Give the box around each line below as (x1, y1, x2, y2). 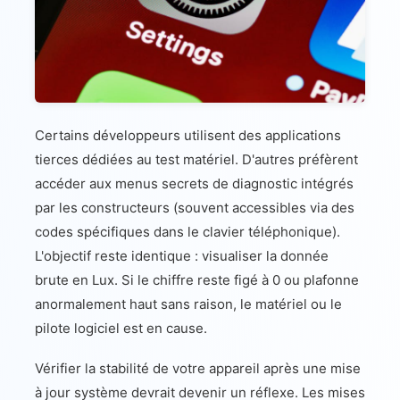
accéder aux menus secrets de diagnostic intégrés (35, 174, 354, 192)
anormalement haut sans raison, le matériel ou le (35, 295, 342, 312)
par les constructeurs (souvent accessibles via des (35, 198, 354, 216)
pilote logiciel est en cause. (35, 319, 207, 337)
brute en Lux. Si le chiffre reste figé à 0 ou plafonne (35, 271, 359, 288)
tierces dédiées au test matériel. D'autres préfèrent (35, 150, 358, 168)
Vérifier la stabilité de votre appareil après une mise (35, 359, 361, 377)
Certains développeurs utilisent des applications (35, 126, 341, 144)
